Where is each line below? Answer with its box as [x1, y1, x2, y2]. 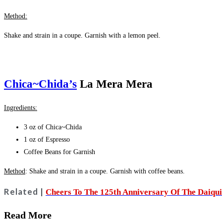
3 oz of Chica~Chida [24, 123, 82, 131]
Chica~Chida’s [4, 78, 77, 91]
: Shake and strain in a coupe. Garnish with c [25, 167, 151, 175]
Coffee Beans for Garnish [24, 148, 95, 156]
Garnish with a [85, 32, 128, 40]
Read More [4, 209, 52, 221]
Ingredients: [4, 104, 37, 112]
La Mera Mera [77, 78, 153, 91]
